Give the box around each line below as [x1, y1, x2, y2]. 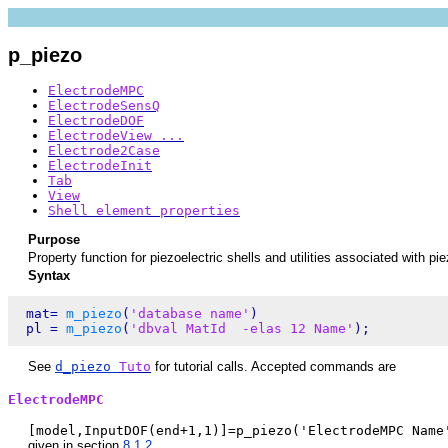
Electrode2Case [48, 143, 160, 159]
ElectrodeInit [48, 158, 152, 174]
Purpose [28, 231, 80, 247]
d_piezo [55, 359, 119, 375]
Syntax [28, 267, 70, 283]
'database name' [130, 305, 250, 321]
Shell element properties [48, 203, 240, 219]
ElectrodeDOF [48, 113, 144, 129]
